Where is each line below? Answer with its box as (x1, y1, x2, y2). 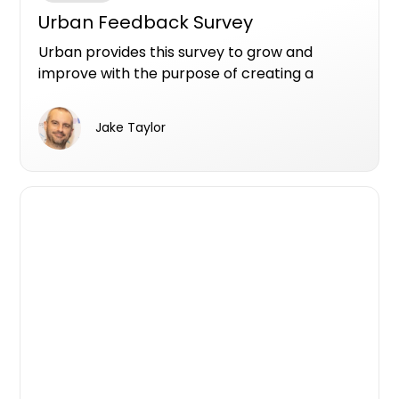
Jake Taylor (95, 118, 167, 137)
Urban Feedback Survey (38, 9, 254, 35)
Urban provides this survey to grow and (38, 41, 313, 62)
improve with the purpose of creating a (38, 62, 314, 84)
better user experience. (38, 84, 205, 105)
